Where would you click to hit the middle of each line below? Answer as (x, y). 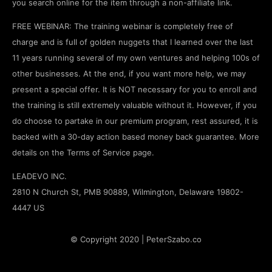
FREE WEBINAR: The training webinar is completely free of (123, 26)
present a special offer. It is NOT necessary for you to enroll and (134, 90)
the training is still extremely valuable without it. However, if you (134, 105)
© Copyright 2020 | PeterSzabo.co (136, 240)
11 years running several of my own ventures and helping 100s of (136, 58)
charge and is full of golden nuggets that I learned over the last (133, 42)
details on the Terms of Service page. (83, 153)
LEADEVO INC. (39, 176)
